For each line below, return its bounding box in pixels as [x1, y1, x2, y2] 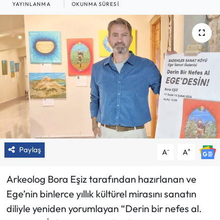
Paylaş [19, 145, 41, 155]
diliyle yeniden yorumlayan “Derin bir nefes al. [6, 202, 202, 215]
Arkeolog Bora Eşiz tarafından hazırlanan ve [6, 173, 196, 186]
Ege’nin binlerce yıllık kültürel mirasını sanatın [6, 188, 196, 200]
